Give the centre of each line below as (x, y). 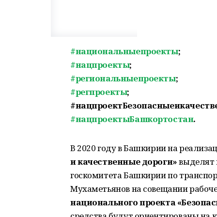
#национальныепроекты (124, 51)
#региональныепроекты (123, 78)
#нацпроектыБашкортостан (132, 119)
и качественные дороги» (124, 162)
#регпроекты (99, 92)
